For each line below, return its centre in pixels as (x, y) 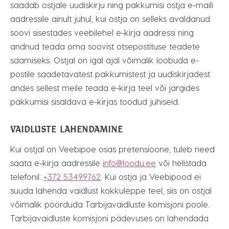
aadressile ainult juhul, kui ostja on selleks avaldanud (110, 19)
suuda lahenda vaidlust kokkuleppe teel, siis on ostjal (111, 190)
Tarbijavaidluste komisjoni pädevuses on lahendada (109, 218)
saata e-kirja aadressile (56, 163)
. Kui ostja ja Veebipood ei (151, 177)
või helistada (181, 163)
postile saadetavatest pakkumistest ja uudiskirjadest (110, 74)
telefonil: (27, 177)
